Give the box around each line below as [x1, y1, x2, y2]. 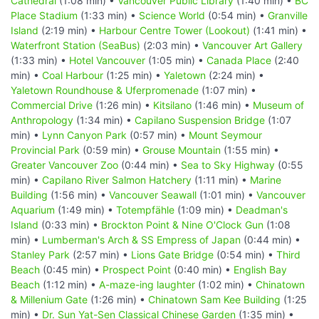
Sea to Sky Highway [181, 158, 275, 171]
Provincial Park [11, 143, 80, 156]
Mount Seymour [189, 128, 262, 141]
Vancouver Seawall [109, 188, 197, 201]
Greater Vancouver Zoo [11, 158, 118, 171]
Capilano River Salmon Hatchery [42, 173, 192, 186]
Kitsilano [153, 98, 192, 111]
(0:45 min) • [40, 263, 103, 276]
